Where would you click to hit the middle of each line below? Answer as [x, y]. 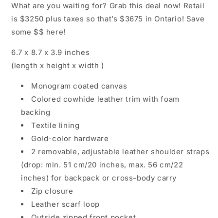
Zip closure [52, 191]
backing [36, 112]
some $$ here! [38, 32]
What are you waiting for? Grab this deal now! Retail [108, 6]
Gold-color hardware [70, 139]
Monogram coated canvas [79, 86]
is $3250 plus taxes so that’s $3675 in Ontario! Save [108, 19]
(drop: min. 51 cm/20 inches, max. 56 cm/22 [102, 165]
